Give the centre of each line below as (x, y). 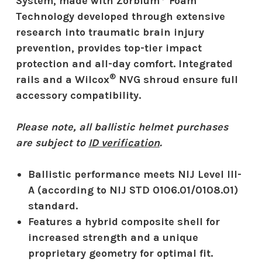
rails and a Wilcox (63, 79)
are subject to (51, 142)
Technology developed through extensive (120, 16)
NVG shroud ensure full (178, 79)
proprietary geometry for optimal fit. (120, 253)
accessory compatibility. (78, 95)
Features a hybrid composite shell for (124, 221)
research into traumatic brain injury (110, 32)
